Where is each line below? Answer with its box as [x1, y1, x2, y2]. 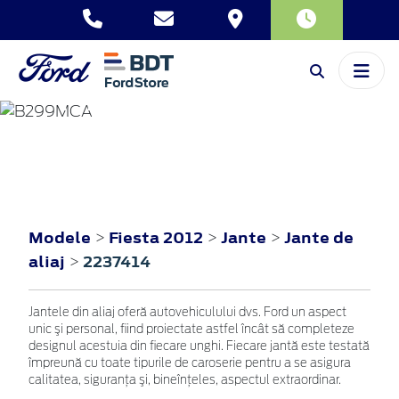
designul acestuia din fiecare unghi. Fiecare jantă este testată [28, 340, 370, 353]
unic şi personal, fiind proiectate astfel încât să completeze [28, 323, 354, 336]
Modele [28, 226, 91, 248]
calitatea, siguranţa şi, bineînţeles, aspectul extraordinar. [28, 374, 341, 387]
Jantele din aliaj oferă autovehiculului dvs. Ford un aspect [28, 306, 346, 319]
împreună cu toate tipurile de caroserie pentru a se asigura [28, 357, 351, 370]
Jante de [284, 226, 354, 248]
